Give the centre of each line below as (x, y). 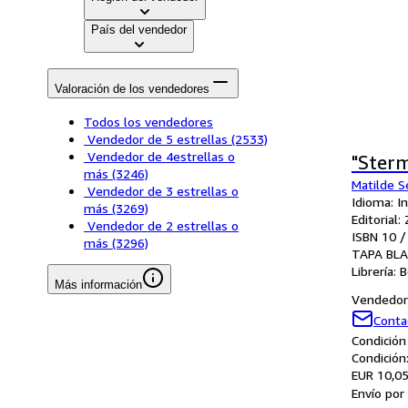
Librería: (376, 270)
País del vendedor (139, 30)
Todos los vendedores (148, 121)
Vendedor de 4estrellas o (161, 156)
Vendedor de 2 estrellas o (163, 225)
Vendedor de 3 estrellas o (163, 190)
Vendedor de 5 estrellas (158, 138)
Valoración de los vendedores (132, 88)
